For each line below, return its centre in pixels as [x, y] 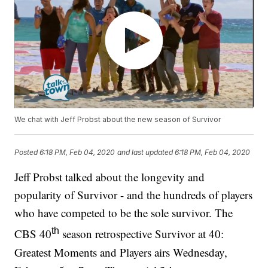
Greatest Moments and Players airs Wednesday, [121, 252]
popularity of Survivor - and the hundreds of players [134, 195]
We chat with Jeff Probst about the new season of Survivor [118, 120]
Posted [27, 152]
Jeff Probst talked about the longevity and [110, 177]
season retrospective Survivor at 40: [142, 234]
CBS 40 [33, 234]
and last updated [145, 152]
